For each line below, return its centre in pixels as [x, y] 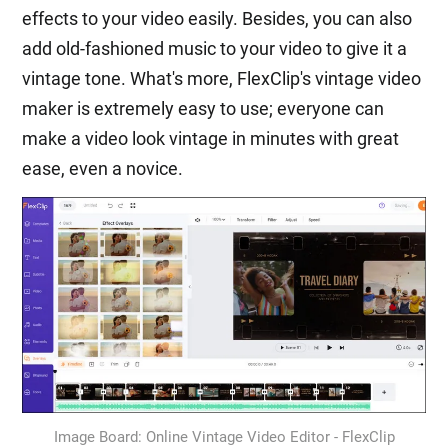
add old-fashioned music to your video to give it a [215, 48]
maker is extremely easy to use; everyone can [203, 108]
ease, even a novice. [103, 168]
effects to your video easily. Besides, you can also [217, 18]
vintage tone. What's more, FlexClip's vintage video [222, 78]
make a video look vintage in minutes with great [211, 138]
